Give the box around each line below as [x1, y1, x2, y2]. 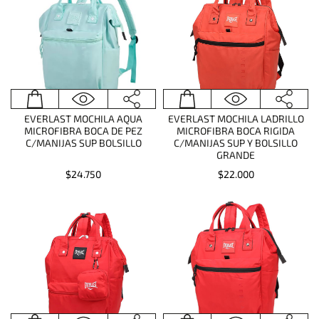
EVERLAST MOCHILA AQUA [24, 113, 142, 125]
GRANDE [216, 149, 255, 161]
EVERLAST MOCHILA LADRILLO [167, 113, 304, 125]
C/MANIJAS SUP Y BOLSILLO [174, 137, 298, 149]
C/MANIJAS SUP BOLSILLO [25, 137, 142, 149]
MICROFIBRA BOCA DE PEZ [24, 125, 142, 137]
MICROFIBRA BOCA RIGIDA [177, 125, 295, 137]
